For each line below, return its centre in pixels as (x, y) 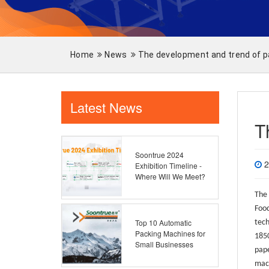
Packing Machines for (170, 233)
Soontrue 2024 (159, 155)
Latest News (106, 107)
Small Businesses (164, 244)
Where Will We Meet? (170, 176)
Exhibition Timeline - (168, 165)
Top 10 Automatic (163, 222)
